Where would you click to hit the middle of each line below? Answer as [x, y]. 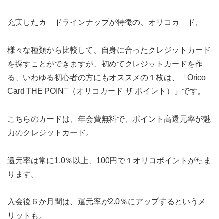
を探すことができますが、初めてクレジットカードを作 [105, 64]
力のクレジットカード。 [50, 132]
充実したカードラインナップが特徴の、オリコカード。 [105, 22]
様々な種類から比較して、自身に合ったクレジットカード [109, 50]
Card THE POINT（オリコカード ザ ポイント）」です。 [106, 91]
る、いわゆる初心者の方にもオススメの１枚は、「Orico [107, 78]
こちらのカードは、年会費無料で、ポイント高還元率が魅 [109, 119]
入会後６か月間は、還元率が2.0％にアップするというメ [107, 202]
